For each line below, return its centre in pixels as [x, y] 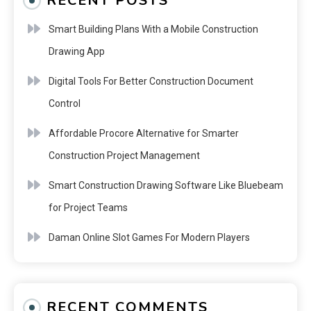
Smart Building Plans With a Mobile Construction [153, 29]
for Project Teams [88, 207]
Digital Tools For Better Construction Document [151, 81]
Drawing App [77, 51]
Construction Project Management [124, 155]
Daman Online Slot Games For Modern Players [149, 237]
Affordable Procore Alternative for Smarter [144, 133]
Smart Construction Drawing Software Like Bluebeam [166, 185]
